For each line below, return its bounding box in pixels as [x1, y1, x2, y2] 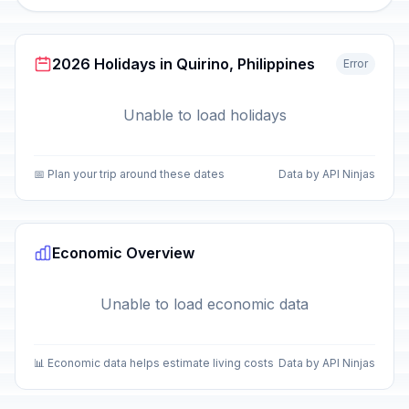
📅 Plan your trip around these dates [34, 167, 225, 181]
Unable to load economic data [100, 295, 309, 313]
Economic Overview [52, 244, 194, 262]
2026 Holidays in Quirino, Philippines [52, 55, 315, 73]
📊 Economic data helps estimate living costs [34, 356, 274, 370]
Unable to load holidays [122, 106, 287, 124]
